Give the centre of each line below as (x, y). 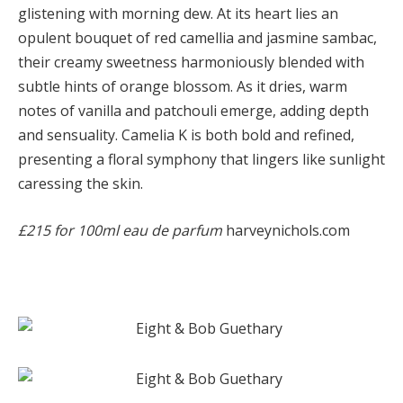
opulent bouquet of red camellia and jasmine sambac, (197, 38)
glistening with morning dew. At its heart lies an (178, 14)
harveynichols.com (286, 231)
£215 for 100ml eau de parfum (120, 231)
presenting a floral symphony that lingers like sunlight (201, 160)
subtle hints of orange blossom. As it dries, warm (183, 87)
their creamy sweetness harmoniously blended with (191, 63)
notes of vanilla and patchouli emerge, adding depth (193, 111)
